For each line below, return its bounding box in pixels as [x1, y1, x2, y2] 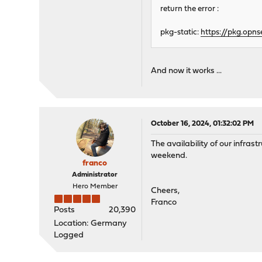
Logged [54, 231, 84, 240]
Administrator [72, 171, 118, 179]
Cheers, [151, 187, 180, 196]
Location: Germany [54, 219, 127, 229]
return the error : [160, 5, 219, 13]
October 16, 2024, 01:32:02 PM [151, 120, 254, 128]
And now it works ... [151, 67, 222, 76]
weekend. [151, 151, 188, 161]
